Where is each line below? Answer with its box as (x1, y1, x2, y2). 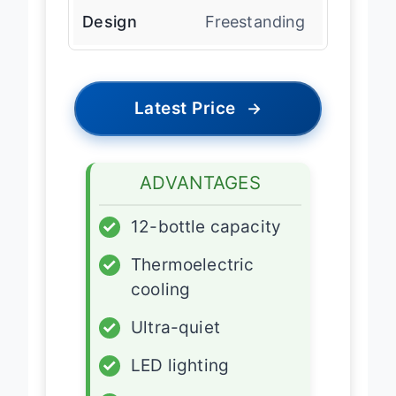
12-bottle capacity (131, 216, 282, 237)
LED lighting (131, 354, 230, 376)
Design (82, 11, 137, 31)
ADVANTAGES (140, 171, 261, 194)
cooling (131, 278, 191, 300)
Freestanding (204, 11, 306, 31)
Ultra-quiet (131, 316, 220, 338)
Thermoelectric (131, 254, 255, 275)
